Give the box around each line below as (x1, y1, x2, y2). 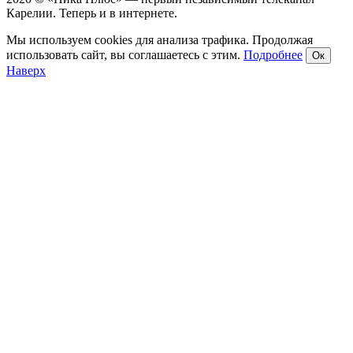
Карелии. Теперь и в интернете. (6, 6, 177, 20)
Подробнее (243, 47, 303, 61)
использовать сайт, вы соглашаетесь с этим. (6, 47, 243, 61)
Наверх (6, 63, 46, 77)
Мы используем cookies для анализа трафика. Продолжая (6, 32, 313, 46)
